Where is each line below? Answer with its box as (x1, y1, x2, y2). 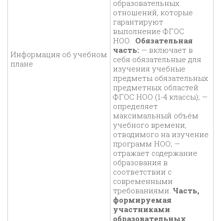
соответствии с (113, 167, 172, 177)
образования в (113, 157, 168, 168)
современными (113, 176, 173, 186)
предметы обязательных (113, 73, 208, 83)
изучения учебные (113, 64, 185, 74)
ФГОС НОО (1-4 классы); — (113, 92, 210, 102)
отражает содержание (113, 148, 197, 158)
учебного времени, (113, 120, 186, 130)
